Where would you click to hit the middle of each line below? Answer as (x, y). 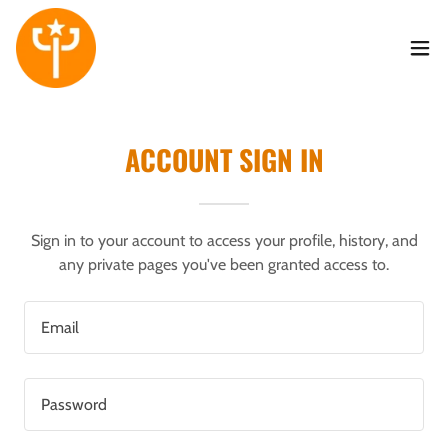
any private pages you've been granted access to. (224, 264)
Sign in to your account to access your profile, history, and (224, 240)
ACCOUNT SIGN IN (224, 159)
